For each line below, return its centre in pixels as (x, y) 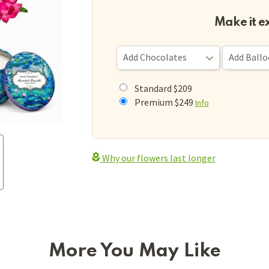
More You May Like (134, 251)
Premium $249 (165, 102)
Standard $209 (163, 88)
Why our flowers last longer (158, 158)
